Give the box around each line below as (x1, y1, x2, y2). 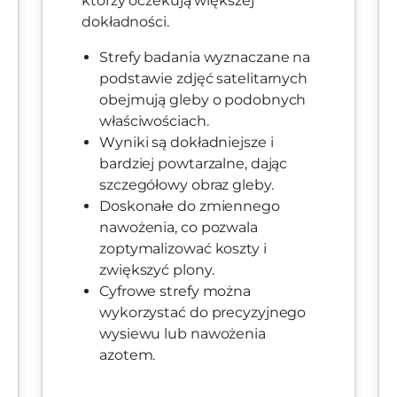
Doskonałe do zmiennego (99, 198, 280, 215)
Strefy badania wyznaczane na (99, 49, 311, 66)
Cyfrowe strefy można (99, 283, 251, 300)
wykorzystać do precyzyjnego (99, 304, 307, 322)
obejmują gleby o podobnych (99, 91, 307, 109)
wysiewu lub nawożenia (99, 325, 266, 343)
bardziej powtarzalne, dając (99, 155, 288, 173)
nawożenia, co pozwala (99, 219, 258, 237)
